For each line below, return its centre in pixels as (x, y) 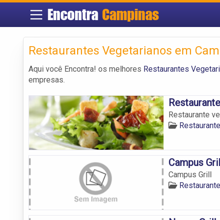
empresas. (47, 80)
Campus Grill (190, 174)
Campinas (131, 14)
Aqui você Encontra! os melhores (86, 69)
